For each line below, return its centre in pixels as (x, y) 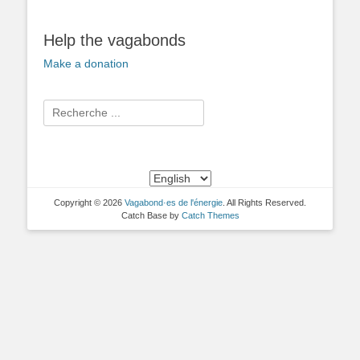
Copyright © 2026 (89, 203)
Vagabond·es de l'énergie (174, 203)
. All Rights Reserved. (264, 203)
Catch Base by (151, 216)
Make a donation (86, 64)
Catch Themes (210, 216)
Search (61, 107)
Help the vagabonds (115, 41)
